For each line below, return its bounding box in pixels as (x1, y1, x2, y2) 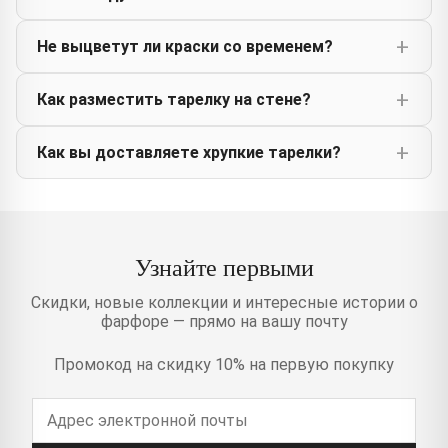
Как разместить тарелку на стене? (37, 90, 311, 110)
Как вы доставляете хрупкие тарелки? (37, 143, 341, 163)
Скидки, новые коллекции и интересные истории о (30, 293, 418, 313)
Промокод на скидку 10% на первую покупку (54, 355, 394, 375)
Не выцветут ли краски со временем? (37, 37, 333, 57)
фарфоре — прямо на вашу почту (100, 312, 348, 332)
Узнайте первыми (134, 251, 314, 284)
